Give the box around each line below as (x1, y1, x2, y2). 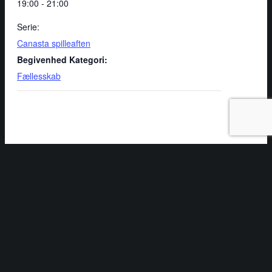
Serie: (17, 20, 39, 33)
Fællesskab (17, 69, 61, 82)
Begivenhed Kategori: (17, 53, 107, 66)
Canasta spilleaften (17, 36, 90, 49)
